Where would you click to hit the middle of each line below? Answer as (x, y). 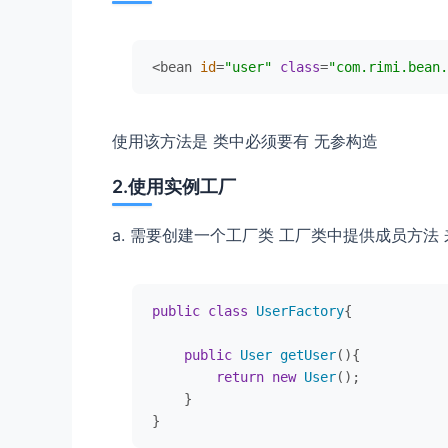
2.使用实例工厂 (174, 187)
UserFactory (300, 311)
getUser (308, 355)
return (240, 377)
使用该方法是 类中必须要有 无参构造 (245, 140)
